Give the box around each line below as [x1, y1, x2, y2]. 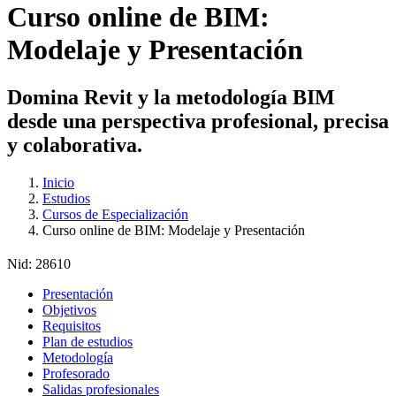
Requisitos [42, 317, 101, 333]
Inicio [42, 174, 74, 190]
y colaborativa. [7, 133, 142, 156]
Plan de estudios [42, 333, 133, 349]
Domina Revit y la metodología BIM [7, 85, 335, 109]
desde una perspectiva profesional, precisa [7, 109, 389, 133]
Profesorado [42, 365, 110, 381]
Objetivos [42, 301, 96, 317]
